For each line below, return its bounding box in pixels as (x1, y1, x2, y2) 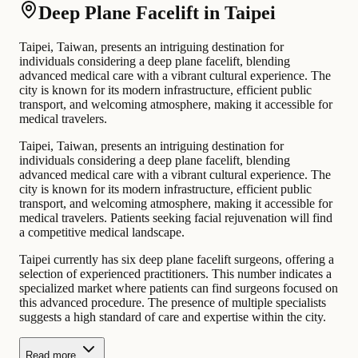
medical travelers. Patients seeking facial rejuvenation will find (19, 210, 332, 225)
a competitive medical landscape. (19, 225, 185, 239)
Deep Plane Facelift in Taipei (38, 2, 276, 23)
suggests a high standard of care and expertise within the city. (19, 309, 326, 324)
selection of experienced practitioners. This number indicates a (19, 266, 332, 280)
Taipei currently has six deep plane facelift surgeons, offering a (19, 252, 334, 266)
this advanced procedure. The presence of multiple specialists (19, 295, 326, 309)
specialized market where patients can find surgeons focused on (19, 280, 338, 295)
